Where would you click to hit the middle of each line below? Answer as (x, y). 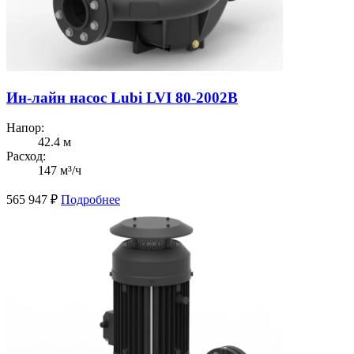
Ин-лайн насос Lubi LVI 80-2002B (122, 97)
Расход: (26, 156)
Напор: (25, 128)
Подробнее (90, 200)
